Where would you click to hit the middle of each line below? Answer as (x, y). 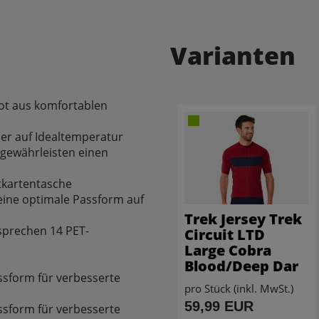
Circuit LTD (225, 235)
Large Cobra (228, 251)
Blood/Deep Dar (241, 266)
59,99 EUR (219, 307)
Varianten (233, 55)
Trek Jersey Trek (243, 219)
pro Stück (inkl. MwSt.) (239, 289)
